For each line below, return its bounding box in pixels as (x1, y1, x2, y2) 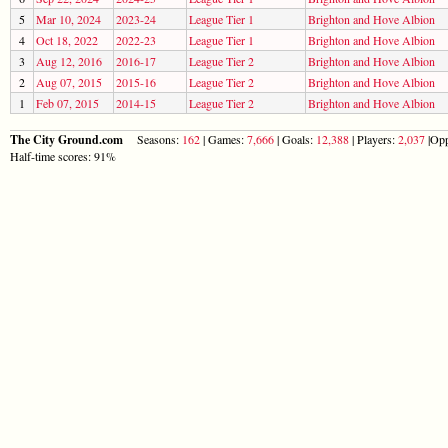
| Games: (200, 130, 247, 147)
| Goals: (274, 130, 316, 147)
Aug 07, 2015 (36, 73, 102, 90)
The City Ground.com (10, 130, 126, 148)
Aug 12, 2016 (36, 52, 102, 69)
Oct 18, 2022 (36, 31, 98, 48)
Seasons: (126, 130, 182, 147)
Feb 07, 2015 (36, 94, 99, 111)
